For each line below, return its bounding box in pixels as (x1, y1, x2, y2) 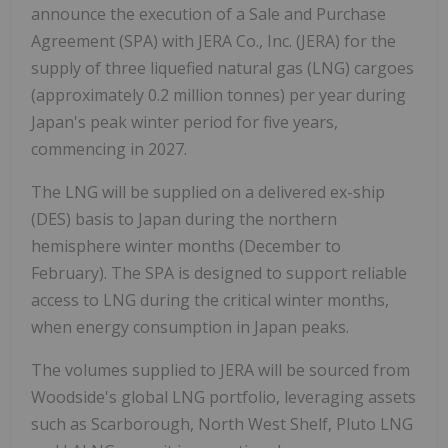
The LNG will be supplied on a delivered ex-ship (31, 180, 385, 203)
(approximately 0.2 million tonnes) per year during (31, 83, 406, 106)
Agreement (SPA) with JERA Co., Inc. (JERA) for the (31, 29, 396, 52)
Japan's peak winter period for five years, (31, 110, 338, 133)
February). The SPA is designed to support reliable (31, 261, 407, 284)
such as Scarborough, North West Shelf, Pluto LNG (31, 412, 413, 435)
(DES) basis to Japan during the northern (31, 207, 337, 230)
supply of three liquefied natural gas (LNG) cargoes (31, 56, 414, 79)
